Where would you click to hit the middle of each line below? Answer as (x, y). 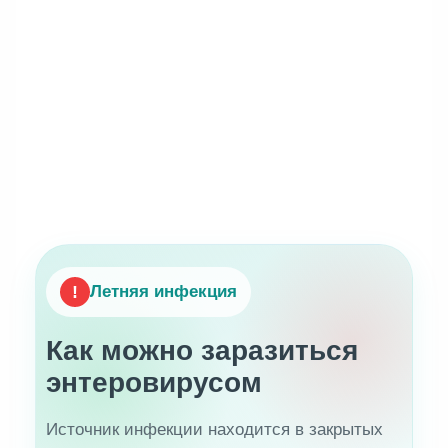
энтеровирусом (154, 383)
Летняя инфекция (164, 292)
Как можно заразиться (202, 351)
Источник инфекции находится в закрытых (215, 430)
